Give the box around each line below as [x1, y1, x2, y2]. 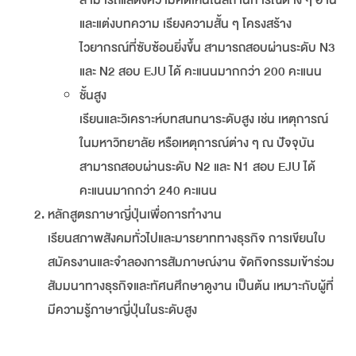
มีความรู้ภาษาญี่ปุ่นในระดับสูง [48, 299, 197, 322]
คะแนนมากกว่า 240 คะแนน [79, 180, 217, 203]
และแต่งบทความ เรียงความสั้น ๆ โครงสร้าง [79, 13, 292, 36]
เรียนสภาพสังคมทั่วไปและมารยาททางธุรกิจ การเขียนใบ [48, 227, 326, 250]
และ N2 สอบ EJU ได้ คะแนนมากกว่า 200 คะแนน [79, 60, 322, 83]
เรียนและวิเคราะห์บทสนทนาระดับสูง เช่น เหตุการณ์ [79, 108, 328, 131]
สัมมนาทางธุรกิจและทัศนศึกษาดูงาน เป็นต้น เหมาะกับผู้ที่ [48, 275, 334, 298]
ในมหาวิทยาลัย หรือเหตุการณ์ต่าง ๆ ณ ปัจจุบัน [79, 132, 315, 155]
